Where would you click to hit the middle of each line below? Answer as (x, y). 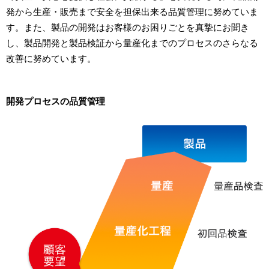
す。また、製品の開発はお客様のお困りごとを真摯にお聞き (128, 27)
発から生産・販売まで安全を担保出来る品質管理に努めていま (132, 11)
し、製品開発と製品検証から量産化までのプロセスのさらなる (132, 42)
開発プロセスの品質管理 (56, 101)
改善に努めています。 (51, 58)
